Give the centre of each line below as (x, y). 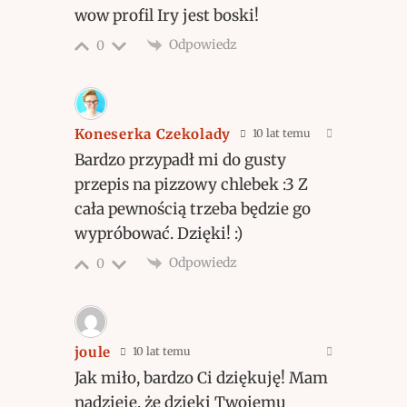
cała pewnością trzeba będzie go (192, 209)
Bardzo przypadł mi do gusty (180, 160)
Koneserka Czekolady (152, 134)
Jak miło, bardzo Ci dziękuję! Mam (201, 378)
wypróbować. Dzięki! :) (158, 234)
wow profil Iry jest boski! (166, 16)
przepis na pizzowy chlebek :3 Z (191, 185)
